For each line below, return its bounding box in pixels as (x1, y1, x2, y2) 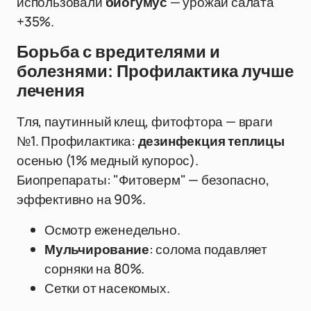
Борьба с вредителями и (17, 43, 220, 61)
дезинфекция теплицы (137, 132, 285, 150)
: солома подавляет (149, 240, 268, 258)
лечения (17, 82, 85, 100)
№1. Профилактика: (17, 132, 138, 150)
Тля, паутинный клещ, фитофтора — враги (17, 112, 273, 131)
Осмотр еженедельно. (44, 221, 180, 239)
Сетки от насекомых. (44, 279, 170, 297)
